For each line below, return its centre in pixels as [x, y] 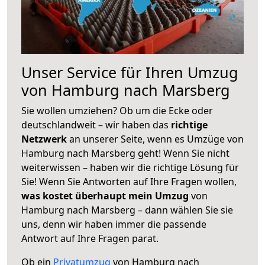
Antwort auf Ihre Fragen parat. [90, 238]
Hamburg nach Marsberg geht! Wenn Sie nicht [125, 153]
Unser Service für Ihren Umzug [130, 72]
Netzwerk [45, 139]
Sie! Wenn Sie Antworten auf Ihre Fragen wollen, [129, 181]
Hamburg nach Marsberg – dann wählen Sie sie [127, 210]
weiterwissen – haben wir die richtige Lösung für [130, 167]
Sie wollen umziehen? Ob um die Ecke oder [117, 110]
